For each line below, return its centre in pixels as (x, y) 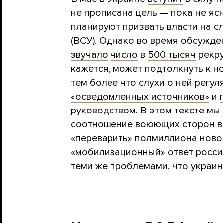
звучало (89, 55)
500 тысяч (172, 55)
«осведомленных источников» (140, 97)
